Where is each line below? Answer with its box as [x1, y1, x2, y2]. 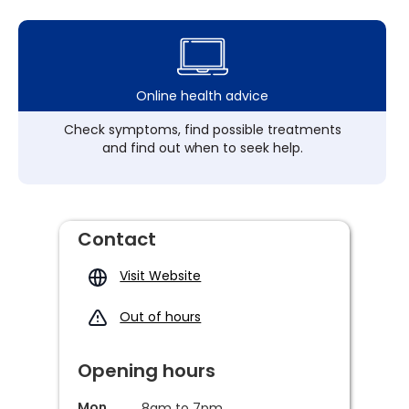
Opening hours [78, 358, 215, 383]
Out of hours [120, 308, 202, 326]
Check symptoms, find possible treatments [63, 121, 341, 139]
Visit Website [120, 267, 202, 285]
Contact [78, 226, 156, 252]
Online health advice [136, 87, 269, 105]
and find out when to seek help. [101, 139, 303, 157]
